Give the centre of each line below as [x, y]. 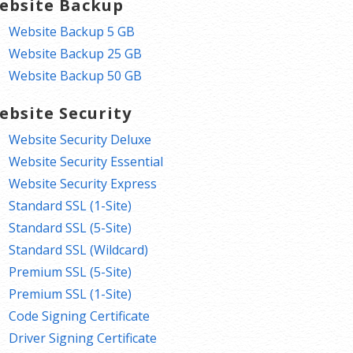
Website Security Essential [86, 161]
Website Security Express [83, 183]
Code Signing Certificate [80, 316]
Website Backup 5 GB [72, 31]
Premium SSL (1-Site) [71, 294]
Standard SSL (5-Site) [71, 227]
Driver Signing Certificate [83, 338]
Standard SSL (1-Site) [71, 205]
